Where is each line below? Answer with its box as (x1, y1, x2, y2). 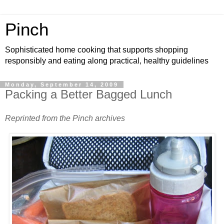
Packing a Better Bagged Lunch (5, 87, 172, 101)
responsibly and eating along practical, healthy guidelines (5, 56, 208, 65)
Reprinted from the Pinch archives (5, 113, 125, 122)
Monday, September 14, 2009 (5, 81, 118, 87)
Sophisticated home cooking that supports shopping (5, 45, 188, 54)
